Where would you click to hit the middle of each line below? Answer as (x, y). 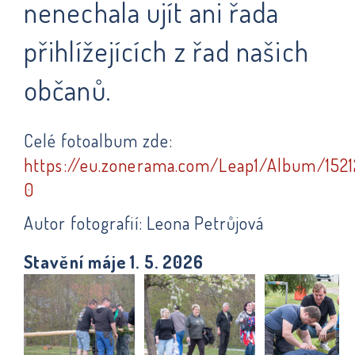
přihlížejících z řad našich (166, 50)
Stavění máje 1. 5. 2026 (114, 261)
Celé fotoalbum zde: (98, 140)
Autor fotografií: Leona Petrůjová (144, 223)
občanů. (67, 89)
